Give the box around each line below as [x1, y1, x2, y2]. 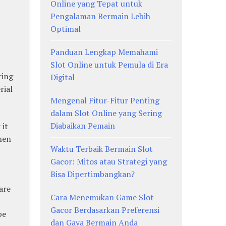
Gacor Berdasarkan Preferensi [50, 204, 160, 216]
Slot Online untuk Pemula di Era [50, 59, 168, 71]
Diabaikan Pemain [50, 120, 116, 132]
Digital [50, 72, 75, 83]
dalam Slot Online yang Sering [50, 107, 162, 119]
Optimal [50, 23, 81, 35]
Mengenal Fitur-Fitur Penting [50, 95, 160, 106]
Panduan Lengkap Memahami [50, 46, 158, 58]
